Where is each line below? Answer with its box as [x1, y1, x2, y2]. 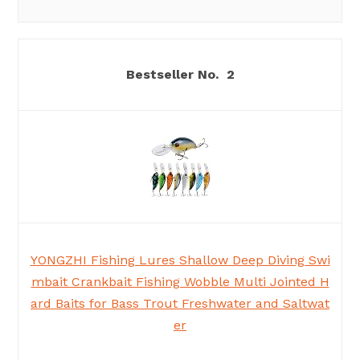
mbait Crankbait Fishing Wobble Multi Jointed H [31, 274, 329, 290]
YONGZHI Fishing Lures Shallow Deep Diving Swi [30, 252, 330, 268]
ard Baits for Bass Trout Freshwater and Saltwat [31, 296, 329, 312]
